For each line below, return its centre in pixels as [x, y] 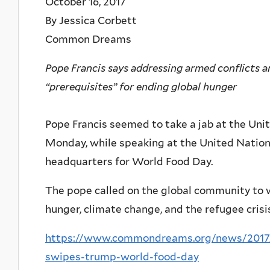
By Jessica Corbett [91, 20]
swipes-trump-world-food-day [122, 256]
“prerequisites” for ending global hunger [141, 86]
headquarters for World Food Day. [129, 161]
